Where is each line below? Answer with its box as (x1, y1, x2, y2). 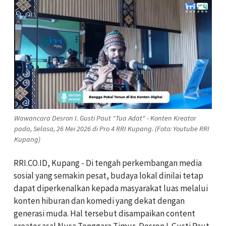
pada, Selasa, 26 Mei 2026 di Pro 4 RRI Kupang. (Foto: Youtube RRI (14, 124, 209, 133)
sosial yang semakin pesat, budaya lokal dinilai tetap (14, 169, 203, 181)
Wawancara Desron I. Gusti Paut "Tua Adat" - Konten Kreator (14, 113, 196, 123)
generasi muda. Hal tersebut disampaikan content (14, 207, 195, 219)
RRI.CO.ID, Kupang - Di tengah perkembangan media (14, 157, 202, 168)
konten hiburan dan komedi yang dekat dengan (14, 195, 185, 206)
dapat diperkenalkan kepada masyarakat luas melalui (14, 182, 208, 194)
